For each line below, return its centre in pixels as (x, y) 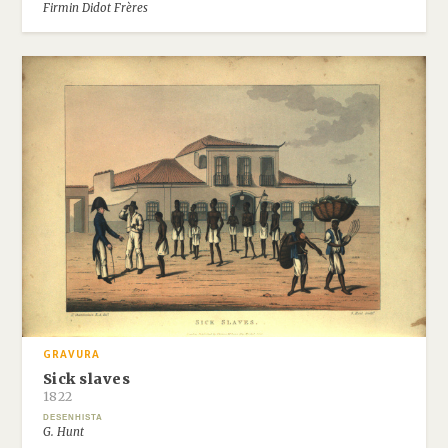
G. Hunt (63, 432)
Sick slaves (86, 378)
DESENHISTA (72, 417)
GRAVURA (71, 355)
